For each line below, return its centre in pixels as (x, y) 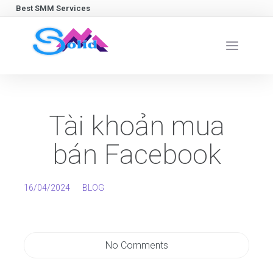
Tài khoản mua (136, 126)
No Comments (136, 245)
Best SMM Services (53, 8)
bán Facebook (136, 154)
